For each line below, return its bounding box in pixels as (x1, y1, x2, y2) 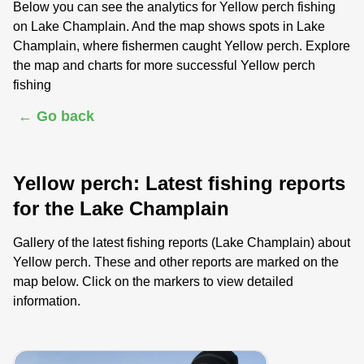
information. (13, 294, 80, 308)
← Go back (18, 108, 94, 124)
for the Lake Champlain (13, 197, 229, 219)
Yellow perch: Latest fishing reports (13, 172, 345, 194)
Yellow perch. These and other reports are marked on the (13, 255, 339, 269)
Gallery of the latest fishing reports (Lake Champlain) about (13, 236, 350, 249)
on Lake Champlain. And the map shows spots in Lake (13, 19, 325, 33)
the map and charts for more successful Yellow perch (13, 58, 315, 72)
